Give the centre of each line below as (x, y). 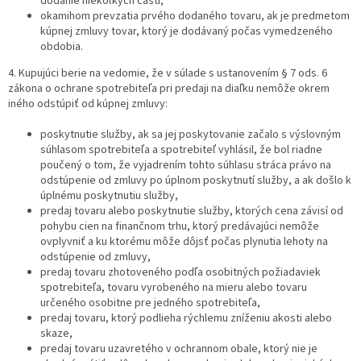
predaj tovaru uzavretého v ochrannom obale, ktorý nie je (179, 349)
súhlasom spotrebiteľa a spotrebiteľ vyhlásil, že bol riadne (181, 150)
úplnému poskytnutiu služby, (109, 196)
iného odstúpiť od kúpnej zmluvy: (88, 104)
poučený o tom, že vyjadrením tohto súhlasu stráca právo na (186, 166)
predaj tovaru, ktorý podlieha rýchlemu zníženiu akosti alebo (186, 319)
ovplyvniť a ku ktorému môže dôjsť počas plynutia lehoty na (184, 242)
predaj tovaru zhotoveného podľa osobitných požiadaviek (180, 273)
